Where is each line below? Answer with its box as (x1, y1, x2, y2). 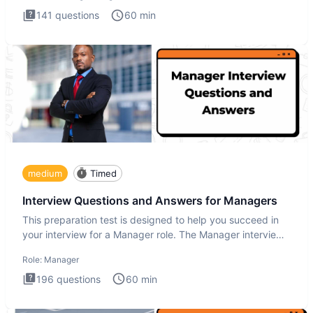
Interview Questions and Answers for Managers (22, 194, 277, 208)
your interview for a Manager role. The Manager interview (22, 228, 284, 240)
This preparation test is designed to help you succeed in (22, 213, 279, 226)
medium (28, 167, 62, 179)
